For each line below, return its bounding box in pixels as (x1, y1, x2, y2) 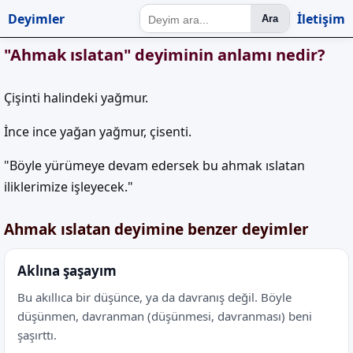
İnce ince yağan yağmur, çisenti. (4, 123, 191, 140)
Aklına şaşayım (17, 262, 117, 280)
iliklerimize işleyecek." (4, 178, 133, 195)
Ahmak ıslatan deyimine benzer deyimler (4, 219, 309, 240)
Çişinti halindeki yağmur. (4, 89, 148, 106)
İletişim (297, 9, 345, 28)
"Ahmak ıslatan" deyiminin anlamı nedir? (4, 44, 325, 65)
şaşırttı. (17, 327, 57, 343)
